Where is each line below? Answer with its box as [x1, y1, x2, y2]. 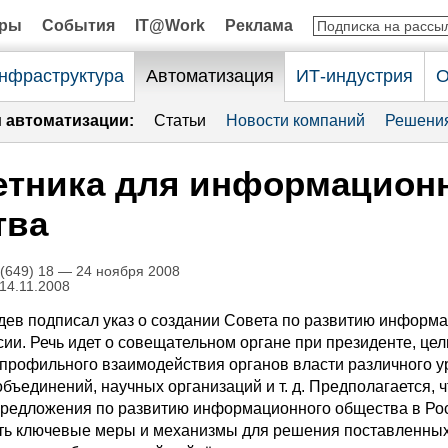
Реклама [225, 17, 293, 34]
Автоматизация [145, 66, 274, 86]
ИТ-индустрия [296, 66, 413, 86]
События [42, 17, 115, 34]
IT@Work [135, 17, 205, 34]
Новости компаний [226, 112, 365, 129]
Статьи [154, 112, 206, 129]
